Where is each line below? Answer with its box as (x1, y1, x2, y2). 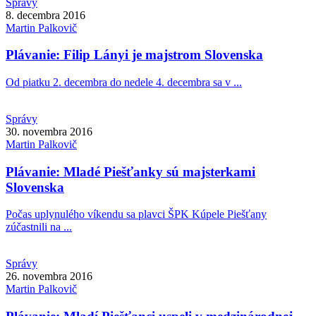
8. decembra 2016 (6, 8, 85, 21)
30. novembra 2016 (6, 125, 92, 138)
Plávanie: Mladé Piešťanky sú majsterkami (6, 164, 255, 179)
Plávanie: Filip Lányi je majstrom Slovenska (6, 47, 263, 63)
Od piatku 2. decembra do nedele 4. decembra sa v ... (6, 75, 242, 88)
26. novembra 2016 (6, 270, 92, 283)
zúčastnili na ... (6, 221, 72, 233)
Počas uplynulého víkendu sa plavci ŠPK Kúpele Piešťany (6, 208, 267, 221)
